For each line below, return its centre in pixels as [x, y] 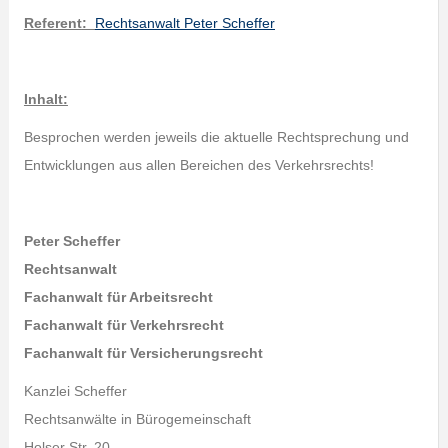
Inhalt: [45, 99]
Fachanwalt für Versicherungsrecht [143, 353]
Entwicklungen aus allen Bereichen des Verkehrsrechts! [198, 165]
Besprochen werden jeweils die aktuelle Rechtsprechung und [216, 137]
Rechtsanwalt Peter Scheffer [184, 23]
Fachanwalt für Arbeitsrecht [118, 297]
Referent [52, 23]
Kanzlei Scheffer [75, 391]
